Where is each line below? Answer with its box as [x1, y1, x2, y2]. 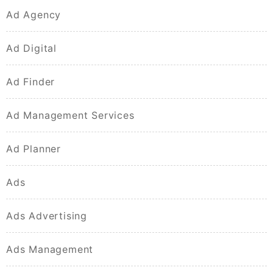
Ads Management [6, 243, 94, 256]
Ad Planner [6, 143, 61, 155]
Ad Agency [6, 9, 62, 21]
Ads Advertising [6, 210, 87, 222]
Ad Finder [6, 76, 55, 88]
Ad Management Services [6, 109, 135, 122]
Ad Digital [6, 42, 57, 55]
